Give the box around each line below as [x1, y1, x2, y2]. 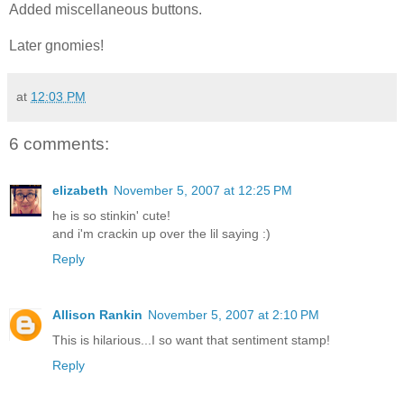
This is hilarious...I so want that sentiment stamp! [52, 332, 330, 347]
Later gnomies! [9, 37, 104, 53]
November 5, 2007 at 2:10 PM [148, 307, 319, 322]
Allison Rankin [52, 307, 142, 322]
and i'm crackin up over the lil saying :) [52, 226, 271, 241]
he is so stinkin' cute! [52, 208, 170, 223]
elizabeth [52, 183, 108, 197]
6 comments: [9, 133, 109, 153]
